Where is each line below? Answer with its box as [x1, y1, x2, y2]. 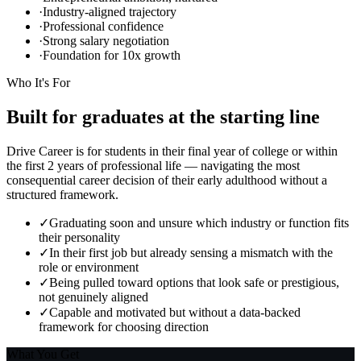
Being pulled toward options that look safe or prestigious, [49, 276, 339, 290]
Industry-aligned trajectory [43, 5, 176, 19]
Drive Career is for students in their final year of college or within [6, 144, 338, 159]
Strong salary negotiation [43, 34, 169, 48]
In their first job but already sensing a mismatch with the [49, 246, 333, 260]
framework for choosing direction [39, 320, 209, 334]
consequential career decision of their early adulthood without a [6, 173, 327, 188]
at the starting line [168, 106, 320, 128]
